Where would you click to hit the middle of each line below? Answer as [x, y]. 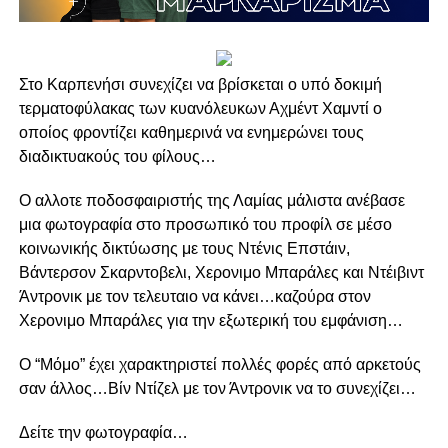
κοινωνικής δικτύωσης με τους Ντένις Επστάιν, [184, 249]
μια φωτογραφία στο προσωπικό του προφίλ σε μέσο [205, 225]
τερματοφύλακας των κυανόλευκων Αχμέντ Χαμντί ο [200, 109]
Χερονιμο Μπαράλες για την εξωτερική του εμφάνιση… [210, 321]
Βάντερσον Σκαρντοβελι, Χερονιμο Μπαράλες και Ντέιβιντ [221, 273]
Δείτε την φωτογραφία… [103, 433]
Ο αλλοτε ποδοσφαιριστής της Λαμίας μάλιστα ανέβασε [211, 201]
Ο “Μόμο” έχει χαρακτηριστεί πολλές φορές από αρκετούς [219, 365]
